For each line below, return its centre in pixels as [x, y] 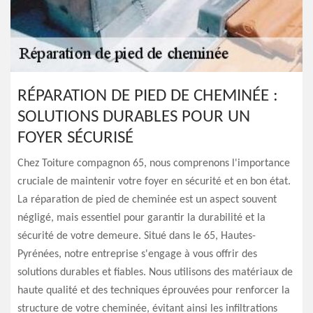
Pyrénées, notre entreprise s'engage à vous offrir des [137, 254]
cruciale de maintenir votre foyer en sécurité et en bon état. [154, 182]
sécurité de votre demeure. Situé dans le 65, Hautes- [137, 236]
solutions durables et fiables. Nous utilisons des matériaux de [155, 272]
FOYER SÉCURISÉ [75, 138]
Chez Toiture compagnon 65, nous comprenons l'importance [154, 163]
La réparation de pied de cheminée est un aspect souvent [147, 200]
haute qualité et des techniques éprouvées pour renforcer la [154, 291]
